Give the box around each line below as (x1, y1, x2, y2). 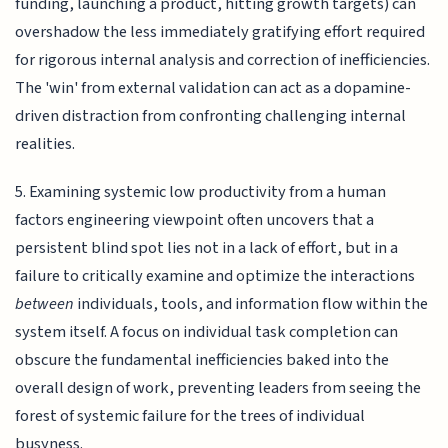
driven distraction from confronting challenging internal (15, 103, 407, 128)
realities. (15, 131, 76, 156)
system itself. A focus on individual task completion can (15, 320, 399, 345)
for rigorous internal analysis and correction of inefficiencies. (15, 47, 431, 72)
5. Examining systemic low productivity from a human (15, 180, 387, 205)
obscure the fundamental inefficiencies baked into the (15, 348, 390, 373)
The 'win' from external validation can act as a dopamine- (15, 75, 412, 100)
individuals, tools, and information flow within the (74, 292, 429, 317)
